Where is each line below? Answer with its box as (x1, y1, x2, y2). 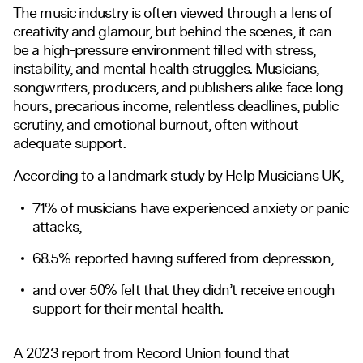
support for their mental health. (32, 297, 224, 319)
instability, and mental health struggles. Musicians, (13, 58, 319, 79)
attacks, (32, 216, 81, 237)
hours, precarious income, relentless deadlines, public (13, 95, 339, 117)
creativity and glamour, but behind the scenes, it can (13, 20, 332, 42)
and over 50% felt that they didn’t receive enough (32, 279, 335, 301)
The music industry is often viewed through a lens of (13, 2, 332, 23)
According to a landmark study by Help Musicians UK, (13, 164, 344, 186)
